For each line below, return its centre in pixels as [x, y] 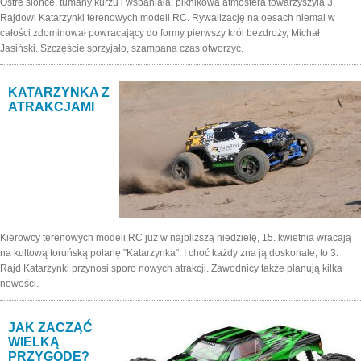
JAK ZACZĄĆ [50, 327]
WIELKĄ [34, 342]
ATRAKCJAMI [51, 106]
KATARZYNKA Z [59, 92]
